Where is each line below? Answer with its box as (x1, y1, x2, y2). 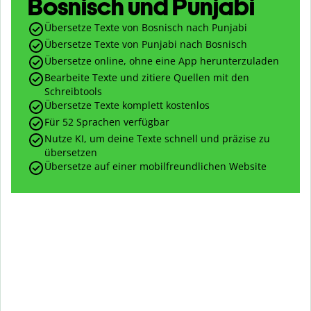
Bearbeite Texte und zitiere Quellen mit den (44, 71, 249, 85)
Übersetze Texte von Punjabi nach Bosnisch (44, 37, 247, 51)
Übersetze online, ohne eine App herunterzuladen (44, 54, 279, 68)
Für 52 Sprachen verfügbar (44, 115, 169, 129)
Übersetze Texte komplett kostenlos (44, 99, 210, 112)
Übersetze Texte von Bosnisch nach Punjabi (44, 21, 247, 35)
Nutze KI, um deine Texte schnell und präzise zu (44, 132, 270, 146)
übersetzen (44, 146, 97, 160)
